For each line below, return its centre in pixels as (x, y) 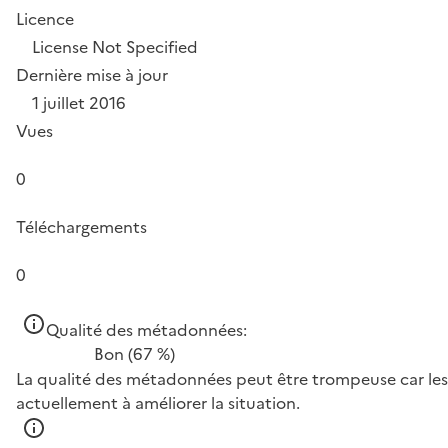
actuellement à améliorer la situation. (158, 403)
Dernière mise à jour (92, 75)
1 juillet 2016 (79, 103)
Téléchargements (81, 227)
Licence (45, 19)
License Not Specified (115, 47)
